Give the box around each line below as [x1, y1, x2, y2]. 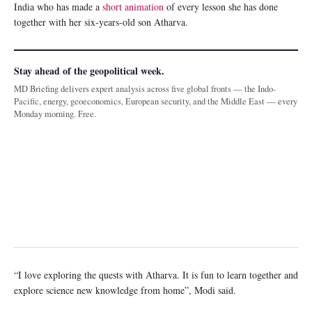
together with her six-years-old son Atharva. [14, 15, 188, 29]
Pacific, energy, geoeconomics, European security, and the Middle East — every [14, 95, 297, 108]
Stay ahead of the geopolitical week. [14, 63, 164, 79]
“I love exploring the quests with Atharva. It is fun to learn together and [14, 268, 298, 282]
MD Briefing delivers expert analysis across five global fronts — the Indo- [14, 83, 276, 95]
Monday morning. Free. [14, 108, 96, 120]
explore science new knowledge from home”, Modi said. [14, 283, 236, 297]
